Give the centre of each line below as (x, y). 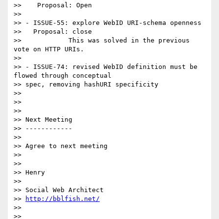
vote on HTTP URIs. (49, 49)
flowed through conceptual (63, 76)
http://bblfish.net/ (63, 199)
